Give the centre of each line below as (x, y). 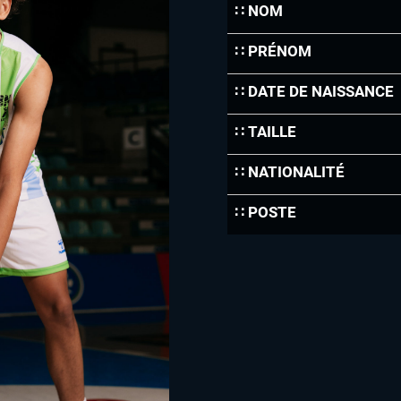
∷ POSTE (265, 212)
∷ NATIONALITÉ (289, 172)
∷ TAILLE (265, 132)
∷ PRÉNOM (273, 51)
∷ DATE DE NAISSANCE (314, 91)
